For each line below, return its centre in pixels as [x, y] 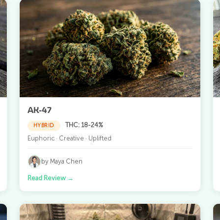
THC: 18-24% [84, 125]
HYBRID [44, 125]
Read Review [47, 178]
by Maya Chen [62, 162]
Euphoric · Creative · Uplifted [69, 138]
